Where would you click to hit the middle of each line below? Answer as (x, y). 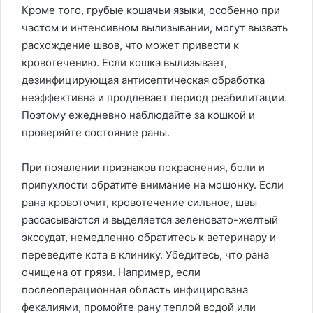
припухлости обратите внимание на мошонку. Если (153, 185)
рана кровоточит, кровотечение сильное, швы (139, 203)
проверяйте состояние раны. (96, 133)
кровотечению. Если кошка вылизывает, (124, 63)
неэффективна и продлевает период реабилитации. (154, 98)
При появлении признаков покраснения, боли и (143, 168)
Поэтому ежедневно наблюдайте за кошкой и (138, 115)
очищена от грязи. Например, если (111, 272)
